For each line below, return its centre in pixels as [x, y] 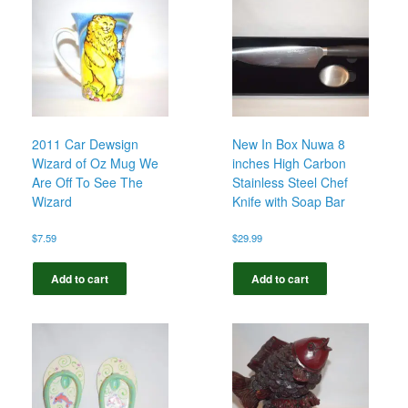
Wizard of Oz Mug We [95, 163]
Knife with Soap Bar [289, 202]
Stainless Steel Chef [291, 183]
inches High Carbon [290, 163]
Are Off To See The [87, 183]
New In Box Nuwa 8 [289, 144]
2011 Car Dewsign [85, 144]
